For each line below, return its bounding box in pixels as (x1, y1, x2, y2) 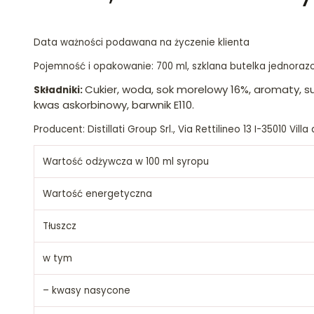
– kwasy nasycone (43, 283, 130, 297)
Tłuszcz (43, 219, 76, 233)
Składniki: (34, 83, 85, 97)
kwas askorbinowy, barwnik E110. (34, 97, 194, 112)
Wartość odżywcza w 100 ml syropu (43, 154, 209, 168)
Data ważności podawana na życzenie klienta (34, 35, 250, 49)
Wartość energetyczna (43, 186, 152, 200)
